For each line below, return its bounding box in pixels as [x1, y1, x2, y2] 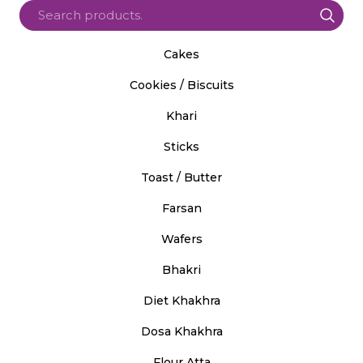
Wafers [160, 231, 203, 246]
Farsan [161, 200, 202, 216]
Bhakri [162, 262, 201, 277]
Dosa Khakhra [140, 323, 223, 339]
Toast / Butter [141, 169, 222, 185]
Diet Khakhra [143, 293, 220, 308]
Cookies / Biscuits [129, 77, 234, 92]
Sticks [164, 139, 199, 154]
